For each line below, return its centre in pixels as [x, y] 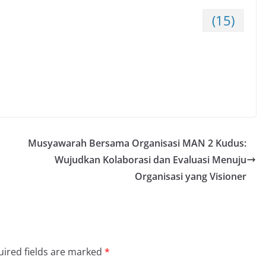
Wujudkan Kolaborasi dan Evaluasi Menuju [151, 160]
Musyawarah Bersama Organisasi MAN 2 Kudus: [137, 143]
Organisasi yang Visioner [191, 177]
